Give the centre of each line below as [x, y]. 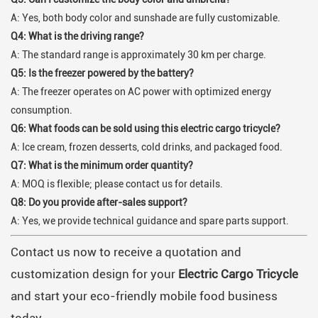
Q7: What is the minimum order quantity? [102, 165]
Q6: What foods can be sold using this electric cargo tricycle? [146, 128]
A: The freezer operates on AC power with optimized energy [141, 91]
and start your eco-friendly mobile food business [144, 296]
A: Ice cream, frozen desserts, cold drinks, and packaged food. [147, 147]
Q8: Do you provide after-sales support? [99, 202]
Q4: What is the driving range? [77, 36]
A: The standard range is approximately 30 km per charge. [138, 54]
